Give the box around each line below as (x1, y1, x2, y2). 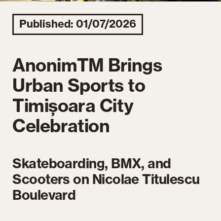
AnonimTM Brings (12, 53, 162, 76)
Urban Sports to (12, 74, 146, 96)
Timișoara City (12, 94, 134, 116)
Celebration (12, 114, 110, 137)
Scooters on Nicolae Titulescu (12, 170, 200, 187)
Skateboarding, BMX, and (12, 154, 171, 172)
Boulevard (12, 186, 76, 203)
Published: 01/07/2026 (19, 17, 137, 31)
